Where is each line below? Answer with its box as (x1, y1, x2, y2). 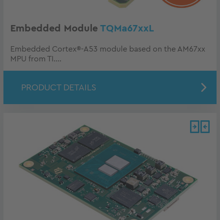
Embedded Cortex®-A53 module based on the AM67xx (10, 45, 205, 53)
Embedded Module (10, 23, 100, 33)
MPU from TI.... (10, 55, 61, 63)
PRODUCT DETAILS (21, 82, 96, 92)
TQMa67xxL (100, 23, 154, 33)
